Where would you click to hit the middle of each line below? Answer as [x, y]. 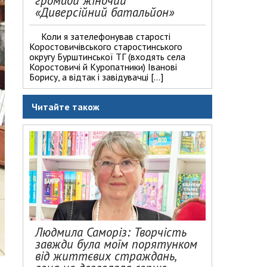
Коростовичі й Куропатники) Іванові [103, 67]
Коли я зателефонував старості [106, 36]
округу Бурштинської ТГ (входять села [107, 57]
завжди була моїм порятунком [116, 244]
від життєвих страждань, [105, 256]
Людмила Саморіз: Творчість [111, 232]
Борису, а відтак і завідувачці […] [96, 77]
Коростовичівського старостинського [106, 46]
